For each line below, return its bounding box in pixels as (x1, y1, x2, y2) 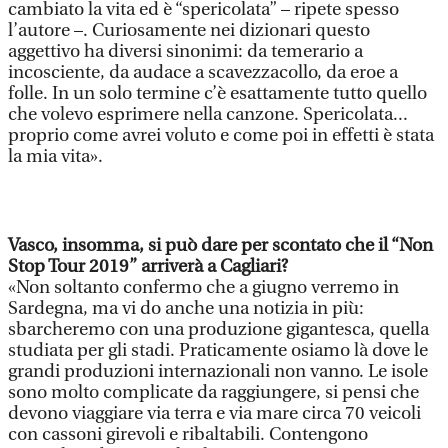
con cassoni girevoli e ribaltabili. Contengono (8, 424, 368, 445)
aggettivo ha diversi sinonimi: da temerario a (8, 41, 363, 62)
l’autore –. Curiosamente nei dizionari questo (8, 20, 370, 41)
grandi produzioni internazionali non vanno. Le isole (8, 361, 428, 382)
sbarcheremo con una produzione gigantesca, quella (8, 319, 429, 340)
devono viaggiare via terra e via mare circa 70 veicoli (8, 403, 421, 424)
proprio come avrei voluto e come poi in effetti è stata (8, 125, 434, 146)
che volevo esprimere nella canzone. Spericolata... (8, 104, 408, 125)
